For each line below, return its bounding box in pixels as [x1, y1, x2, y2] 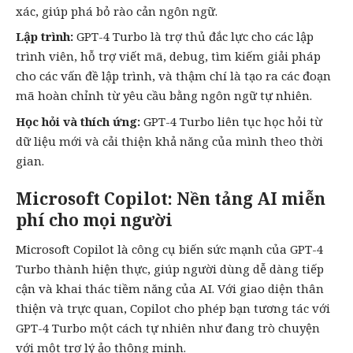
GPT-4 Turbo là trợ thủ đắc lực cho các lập [73, 28, 314, 45]
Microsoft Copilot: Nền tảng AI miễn [16, 188, 325, 210]
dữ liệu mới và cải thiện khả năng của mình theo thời [16, 132, 323, 149]
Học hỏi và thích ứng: [16, 113, 140, 129]
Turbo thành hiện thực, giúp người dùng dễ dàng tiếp [16, 260, 324, 277]
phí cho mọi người [16, 209, 173, 232]
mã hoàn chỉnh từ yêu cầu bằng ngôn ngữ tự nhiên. [16, 87, 312, 104]
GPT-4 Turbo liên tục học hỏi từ [140, 113, 322, 129]
